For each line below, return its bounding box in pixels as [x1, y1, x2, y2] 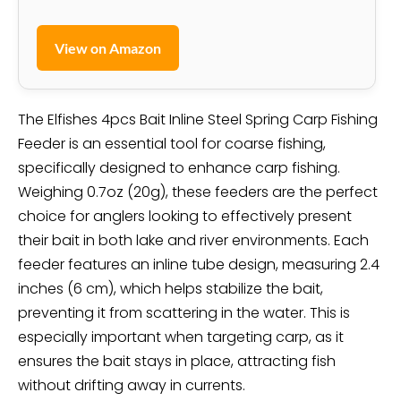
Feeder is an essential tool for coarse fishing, [18, 132, 326, 154]
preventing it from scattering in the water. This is [18, 302, 350, 323]
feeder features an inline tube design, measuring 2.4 [18, 253, 380, 275]
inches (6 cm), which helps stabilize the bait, [18, 277, 323, 299]
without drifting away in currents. [18, 374, 245, 396]
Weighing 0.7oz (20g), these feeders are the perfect [18, 181, 378, 202]
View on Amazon [55, 38, 161, 56]
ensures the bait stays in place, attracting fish [18, 350, 336, 371]
